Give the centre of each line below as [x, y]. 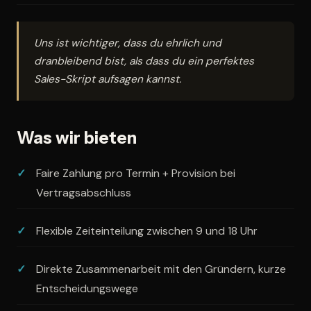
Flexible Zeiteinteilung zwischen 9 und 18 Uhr [147, 231]
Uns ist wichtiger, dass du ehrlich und [128, 43]
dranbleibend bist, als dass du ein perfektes [144, 61]
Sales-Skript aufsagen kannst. [108, 79]
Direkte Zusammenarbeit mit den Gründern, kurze [161, 269]
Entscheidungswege [87, 289]
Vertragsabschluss [84, 193]
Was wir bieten [77, 138]
